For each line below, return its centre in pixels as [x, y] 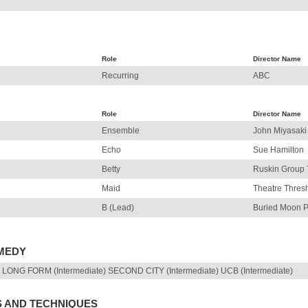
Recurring [120, 76]
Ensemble [121, 131]
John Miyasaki [280, 131]
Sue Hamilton [278, 150]
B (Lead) [118, 208]
